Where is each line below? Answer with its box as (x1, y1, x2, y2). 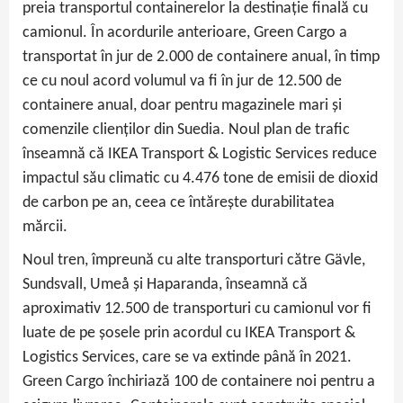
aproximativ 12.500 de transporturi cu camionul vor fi (22, 300, 372, 318)
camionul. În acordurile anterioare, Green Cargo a (22, 24, 347, 42)
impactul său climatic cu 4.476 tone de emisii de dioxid (22, 170, 378, 188)
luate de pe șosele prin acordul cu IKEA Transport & (22, 325, 355, 343)
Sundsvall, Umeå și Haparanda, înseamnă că (22, 276, 308, 294)
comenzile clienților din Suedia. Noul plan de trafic (22, 121, 350, 139)
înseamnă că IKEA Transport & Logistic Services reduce (22, 146, 377, 164)
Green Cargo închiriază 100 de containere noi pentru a (22, 373, 375, 391)
